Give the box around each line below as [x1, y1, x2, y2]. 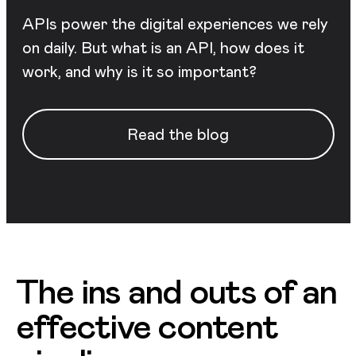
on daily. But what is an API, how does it [21, 37, 304, 58]
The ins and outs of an [16, 268, 337, 315]
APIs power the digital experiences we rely [21, 13, 328, 34]
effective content [16, 303, 278, 350]
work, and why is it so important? [21, 60, 257, 82]
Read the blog [127, 123, 229, 145]
